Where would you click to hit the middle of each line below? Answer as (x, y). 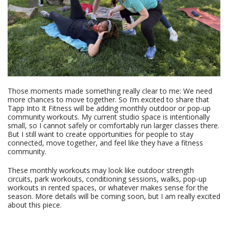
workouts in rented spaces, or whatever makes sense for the (108, 188)
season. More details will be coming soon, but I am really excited (114, 196)
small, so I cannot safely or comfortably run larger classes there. (113, 126)
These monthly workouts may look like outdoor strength (101, 170)
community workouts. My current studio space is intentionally (109, 117)
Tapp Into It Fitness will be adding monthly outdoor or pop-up (109, 108)
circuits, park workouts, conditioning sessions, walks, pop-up (107, 179)
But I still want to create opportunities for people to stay (101, 134)
